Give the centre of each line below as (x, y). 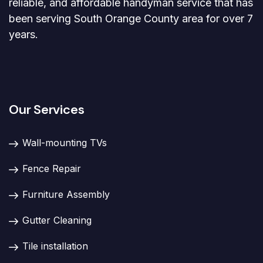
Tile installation (55, 246)
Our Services (47, 109)
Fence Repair (52, 168)
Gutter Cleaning (57, 220)
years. (23, 34)
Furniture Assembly (66, 194)
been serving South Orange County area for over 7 (131, 18)
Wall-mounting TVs (65, 142)
